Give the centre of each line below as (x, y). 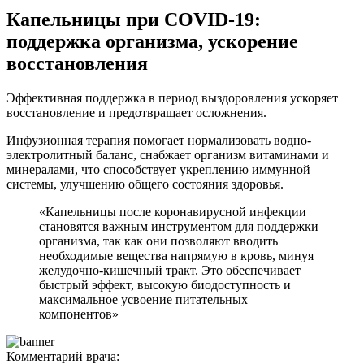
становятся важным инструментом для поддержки (179, 226)
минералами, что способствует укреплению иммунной (158, 169)
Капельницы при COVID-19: (134, 20)
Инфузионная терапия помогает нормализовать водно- (159, 140)
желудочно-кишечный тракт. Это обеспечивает (170, 270)
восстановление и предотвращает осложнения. (136, 112)
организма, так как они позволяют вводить (158, 240)
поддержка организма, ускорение (152, 42)
